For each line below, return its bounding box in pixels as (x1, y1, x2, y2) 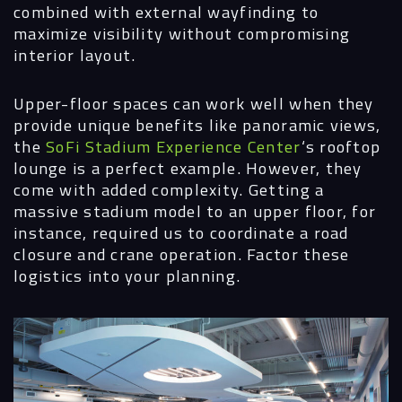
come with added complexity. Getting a (13, 177, 325, 203)
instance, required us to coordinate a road (13, 220, 349, 246)
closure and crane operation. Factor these (13, 241, 350, 267)
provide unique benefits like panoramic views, (13, 112, 381, 138)
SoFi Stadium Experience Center (46, 134, 301, 160)
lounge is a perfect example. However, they (13, 155, 363, 181)
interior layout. (13, 42, 136, 68)
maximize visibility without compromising (13, 21, 351, 47)
